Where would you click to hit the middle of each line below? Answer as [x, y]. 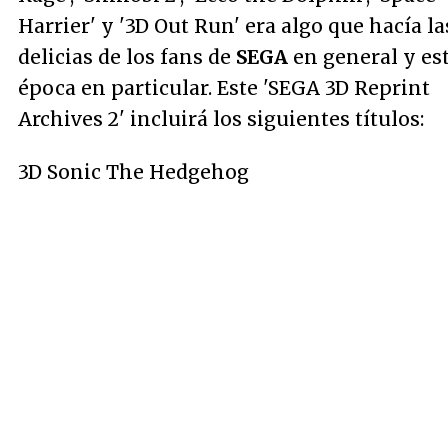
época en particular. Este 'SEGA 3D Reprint [224, 88]
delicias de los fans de [127, 57]
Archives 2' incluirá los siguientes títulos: [221, 119]
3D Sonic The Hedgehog [133, 172]
